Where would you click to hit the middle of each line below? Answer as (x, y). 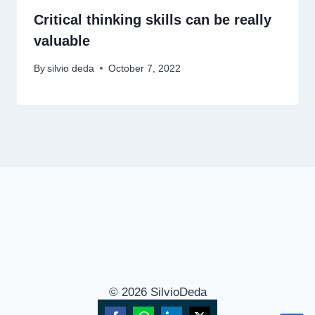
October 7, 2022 (145, 68)
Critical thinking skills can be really (153, 20)
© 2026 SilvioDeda (157, 292)
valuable (62, 41)
